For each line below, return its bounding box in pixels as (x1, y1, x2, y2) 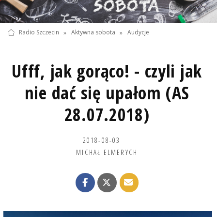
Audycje (127, 28, 150, 37)
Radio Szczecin (18, 28, 59, 37)
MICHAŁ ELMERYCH (76, 147, 138, 157)
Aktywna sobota (71, 28, 115, 37)
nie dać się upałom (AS (24, 80, 189, 105)
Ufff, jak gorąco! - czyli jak (12, 59, 202, 83)
